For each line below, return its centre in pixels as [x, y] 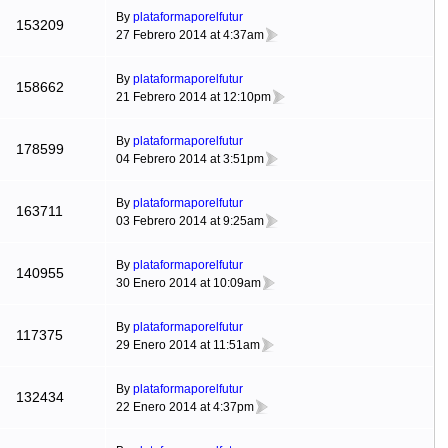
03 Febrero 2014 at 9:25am [189, 220]
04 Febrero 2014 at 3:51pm [189, 158]
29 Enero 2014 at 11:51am [187, 344]
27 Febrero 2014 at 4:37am [189, 34]
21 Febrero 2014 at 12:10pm [193, 96]
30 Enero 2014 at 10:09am [188, 282]
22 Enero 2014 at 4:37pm [184, 406]
